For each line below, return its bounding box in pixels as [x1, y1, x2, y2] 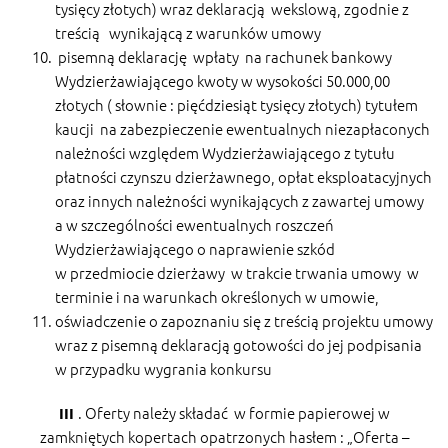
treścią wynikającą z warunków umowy [55, 21, 321, 43]
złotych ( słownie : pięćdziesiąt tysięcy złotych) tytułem [55, 93, 418, 115]
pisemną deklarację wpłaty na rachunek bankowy [55, 45, 392, 67]
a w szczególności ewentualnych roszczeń [55, 213, 334, 235]
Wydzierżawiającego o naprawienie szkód [55, 237, 335, 259]
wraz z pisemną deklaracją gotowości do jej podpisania [55, 333, 422, 355]
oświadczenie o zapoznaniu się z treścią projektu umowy [55, 309, 433, 331]
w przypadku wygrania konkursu [55, 357, 272, 379]
